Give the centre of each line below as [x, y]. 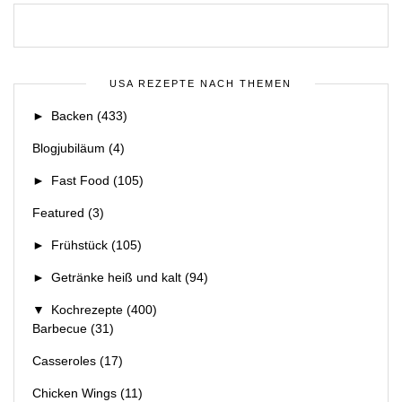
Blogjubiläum [69, 149]
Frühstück [79, 245]
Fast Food [80, 181]
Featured [58, 213]
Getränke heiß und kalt [116, 278]
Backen [72, 116]
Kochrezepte [87, 310]
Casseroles [64, 361]
